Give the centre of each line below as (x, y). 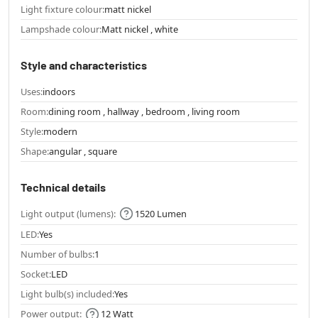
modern (60, 131)
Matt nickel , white (140, 29)
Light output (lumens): (68, 213)
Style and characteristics (84, 65)
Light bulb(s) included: (67, 294)
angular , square (83, 151)
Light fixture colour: (62, 9)
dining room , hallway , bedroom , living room (144, 111)
